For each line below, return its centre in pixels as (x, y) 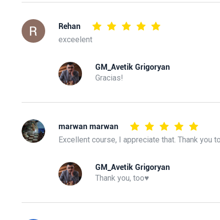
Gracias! (109, 78)
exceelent (75, 39)
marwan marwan (88, 127)
